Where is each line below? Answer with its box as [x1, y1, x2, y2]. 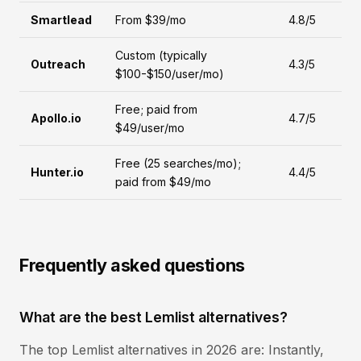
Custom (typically [115, 48, 207, 62]
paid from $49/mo [115, 175, 211, 189]
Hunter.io [31, 165, 84, 179]
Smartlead [31, 13, 92, 27]
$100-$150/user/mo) [115, 67, 224, 81]
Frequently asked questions [19, 255, 245, 276]
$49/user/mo [115, 121, 185, 135]
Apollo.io [31, 111, 81, 125]
